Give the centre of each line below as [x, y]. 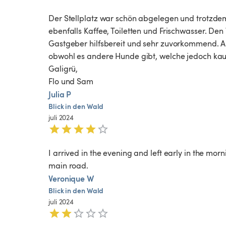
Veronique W [71, 179]
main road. [69, 166]
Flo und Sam [71, 81]
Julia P [60, 94]
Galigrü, [63, 69]
